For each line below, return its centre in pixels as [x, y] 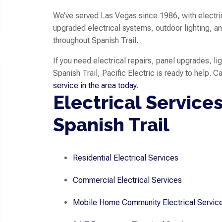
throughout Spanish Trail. [96, 40]
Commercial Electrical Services [128, 180]
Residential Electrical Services [126, 158]
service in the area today [95, 85]
